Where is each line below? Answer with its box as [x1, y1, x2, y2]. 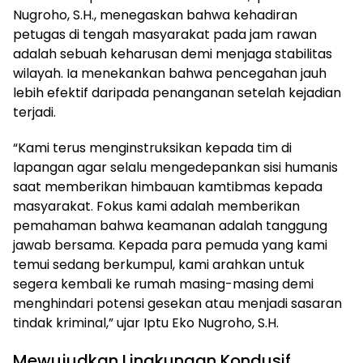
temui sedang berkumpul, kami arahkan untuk [13, 254, 305, 274]
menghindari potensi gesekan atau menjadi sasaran [13, 293, 342, 313]
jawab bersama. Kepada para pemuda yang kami [13, 235, 327, 254]
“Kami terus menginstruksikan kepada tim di [13, 138, 292, 157]
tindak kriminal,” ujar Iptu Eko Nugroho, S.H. [13, 313, 279, 332]
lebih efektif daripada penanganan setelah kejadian [13, 83, 341, 102]
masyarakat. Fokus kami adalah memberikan [13, 196, 300, 216]
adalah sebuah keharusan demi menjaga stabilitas [13, 44, 332, 63]
